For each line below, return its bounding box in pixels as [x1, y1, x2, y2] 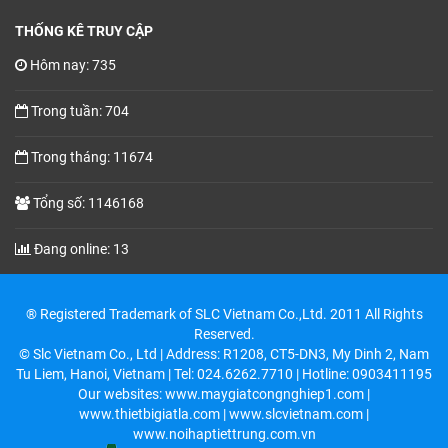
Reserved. [193, 326, 255, 343]
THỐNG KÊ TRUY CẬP [15, 23, 153, 40]
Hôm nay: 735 [30, 57, 116, 74]
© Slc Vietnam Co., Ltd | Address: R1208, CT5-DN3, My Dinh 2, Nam [19, 346, 429, 363]
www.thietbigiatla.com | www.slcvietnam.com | [79, 406, 369, 423]
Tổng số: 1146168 [33, 195, 144, 212]
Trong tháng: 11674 [31, 149, 153, 166]
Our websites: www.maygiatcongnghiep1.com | [78, 386, 370, 403]
